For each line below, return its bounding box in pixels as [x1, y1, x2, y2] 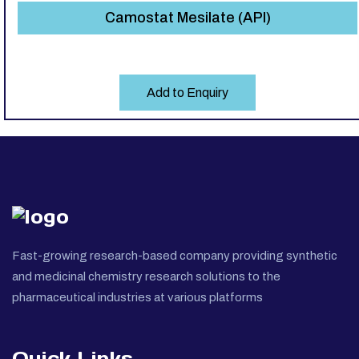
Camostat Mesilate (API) [104, 10, 271, 26]
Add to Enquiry [147, 86, 228, 100]
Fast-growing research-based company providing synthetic [12, 249, 337, 263]
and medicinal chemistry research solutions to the [12, 270, 280, 284]
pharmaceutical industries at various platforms [12, 291, 263, 305]
